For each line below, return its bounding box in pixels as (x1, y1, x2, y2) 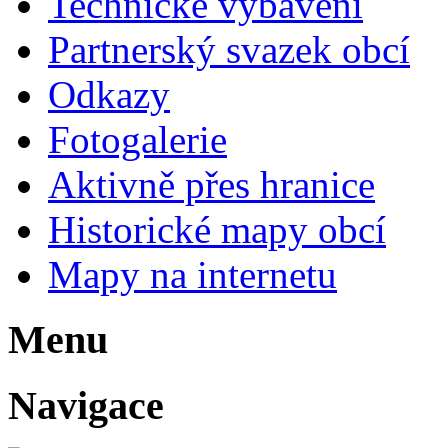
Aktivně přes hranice (48, 163, 375, 207)
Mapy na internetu (48, 253, 337, 297)
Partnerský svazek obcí (48, 28, 410, 72)
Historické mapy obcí (48, 208, 386, 252)
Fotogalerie (48, 118, 227, 162)
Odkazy (48, 73, 170, 117)
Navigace (8, 382, 164, 428)
